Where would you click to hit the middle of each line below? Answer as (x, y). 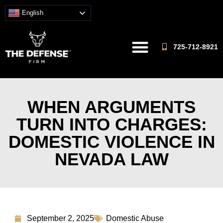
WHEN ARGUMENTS (111, 107)
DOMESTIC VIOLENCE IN (111, 141)
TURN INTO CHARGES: (111, 124)
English (32, 12)
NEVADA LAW (111, 159)
